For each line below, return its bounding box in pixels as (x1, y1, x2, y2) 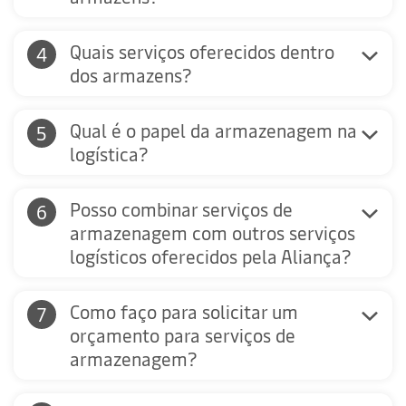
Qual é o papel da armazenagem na (70, 118, 357, 143)
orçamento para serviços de (70, 323, 295, 348)
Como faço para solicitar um (70, 299, 298, 324)
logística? (70, 141, 149, 167)
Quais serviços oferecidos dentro (70, 39, 334, 64)
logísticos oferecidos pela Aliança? (70, 244, 352, 269)
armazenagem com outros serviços (70, 220, 355, 246)
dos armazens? (70, 63, 192, 88)
